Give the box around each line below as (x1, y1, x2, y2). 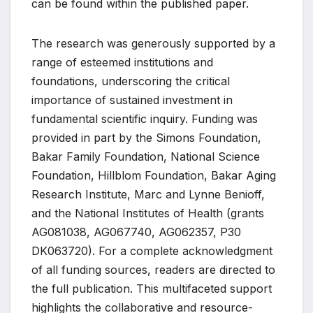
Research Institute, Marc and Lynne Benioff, (31, 187, 265, 201)
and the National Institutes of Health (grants (31, 205, 264, 220)
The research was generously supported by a (31, 36, 275, 50)
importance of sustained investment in (31, 92, 233, 107)
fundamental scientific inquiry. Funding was (31, 111, 258, 126)
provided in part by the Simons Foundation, (31, 130, 261, 145)
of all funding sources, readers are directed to (31, 262, 275, 277)
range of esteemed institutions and (31, 54, 213, 69)
